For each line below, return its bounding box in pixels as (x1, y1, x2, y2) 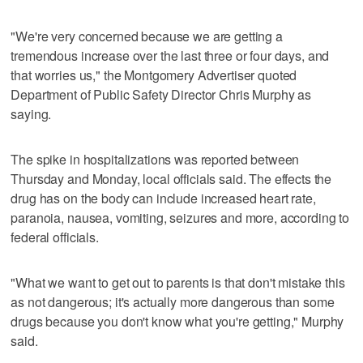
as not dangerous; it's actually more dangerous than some (11, 292, 335, 311)
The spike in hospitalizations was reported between (11, 149, 300, 169)
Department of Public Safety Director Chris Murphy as (11, 84, 312, 104)
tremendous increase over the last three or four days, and (11, 45, 330, 65)
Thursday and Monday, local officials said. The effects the (11, 169, 332, 188)
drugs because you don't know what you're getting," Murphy (11, 311, 344, 331)
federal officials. (11, 227, 99, 246)
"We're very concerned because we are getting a (11, 26, 283, 45)
